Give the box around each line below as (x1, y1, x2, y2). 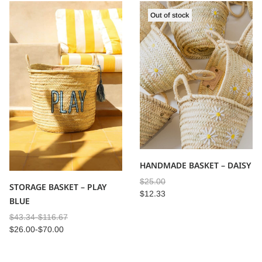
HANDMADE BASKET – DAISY (140, 160, 251, 171)
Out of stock (150, 11, 189, 19)
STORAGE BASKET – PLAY (9, 181, 106, 192)
